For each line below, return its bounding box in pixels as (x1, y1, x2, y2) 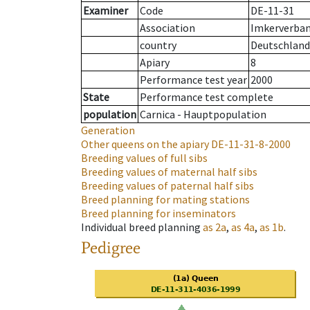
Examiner (83, 3, 128, 18)
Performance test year (140, 73, 247, 87)
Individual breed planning (81, 220, 201, 235)
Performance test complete (140, 90, 273, 104)
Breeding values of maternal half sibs (81, 165, 257, 179)
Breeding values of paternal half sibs (81, 179, 254, 193)
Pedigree (81, 237, 140, 258)
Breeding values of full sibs (81, 151, 208, 165)
